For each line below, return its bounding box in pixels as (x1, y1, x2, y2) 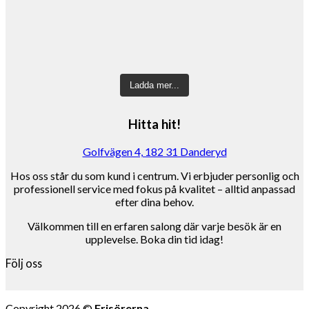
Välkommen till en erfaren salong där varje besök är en (28, 219, 281, 232)
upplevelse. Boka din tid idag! (86, 232, 223, 246)
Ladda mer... (130, 80, 179, 91)
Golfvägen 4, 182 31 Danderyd (82, 144, 227, 158)
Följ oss (6, 256, 42, 270)
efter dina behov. (115, 195, 194, 208)
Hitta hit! (128, 116, 181, 132)
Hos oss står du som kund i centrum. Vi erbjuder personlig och (10, 168, 299, 182)
